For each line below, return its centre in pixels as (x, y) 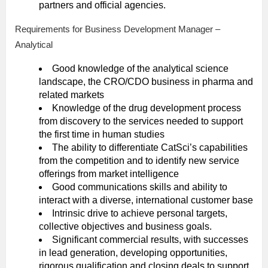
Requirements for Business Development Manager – (118, 29)
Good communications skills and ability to (140, 187)
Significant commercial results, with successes (150, 240)
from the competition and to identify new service (139, 161)
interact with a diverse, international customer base (146, 200)
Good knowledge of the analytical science (140, 69)
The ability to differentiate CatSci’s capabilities (150, 148)
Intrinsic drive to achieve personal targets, (140, 214)
